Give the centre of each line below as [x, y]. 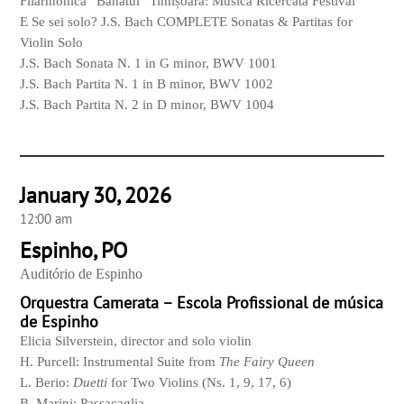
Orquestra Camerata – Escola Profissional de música [202, 303]
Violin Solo [52, 43]
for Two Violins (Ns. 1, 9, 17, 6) [200, 383]
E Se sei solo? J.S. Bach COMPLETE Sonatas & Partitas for [187, 22]
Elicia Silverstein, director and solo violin [136, 341]
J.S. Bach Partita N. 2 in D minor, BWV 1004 [147, 105]
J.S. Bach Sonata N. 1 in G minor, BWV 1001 [149, 64]
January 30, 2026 [96, 196]
